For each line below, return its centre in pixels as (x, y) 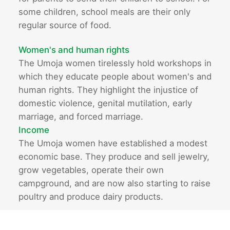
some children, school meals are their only (104, 12)
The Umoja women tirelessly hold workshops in (115, 63)
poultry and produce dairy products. (91, 196)
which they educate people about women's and (115, 76)
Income (34, 130)
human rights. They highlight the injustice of (108, 90)
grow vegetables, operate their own (91, 170)
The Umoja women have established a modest (113, 143)
